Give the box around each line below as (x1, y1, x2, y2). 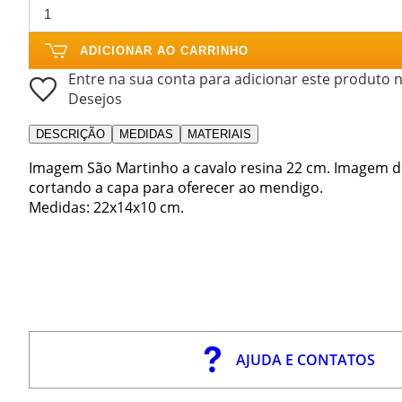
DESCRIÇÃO (36, 127, 105, 141)
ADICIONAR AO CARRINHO (80, 43, 249, 57)
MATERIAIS (188, 127, 251, 141)
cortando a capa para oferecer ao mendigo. (29, 177, 323, 197)
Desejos (68, 88, 122, 109)
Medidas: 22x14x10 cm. (29, 197, 184, 217)
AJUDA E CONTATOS (236, 349, 376, 370)
